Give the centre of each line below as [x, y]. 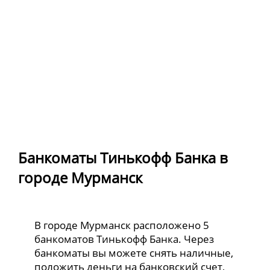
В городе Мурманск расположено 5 [122, 225]
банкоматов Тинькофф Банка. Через [124, 239]
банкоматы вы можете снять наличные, [134, 253]
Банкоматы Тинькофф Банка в [123, 157]
